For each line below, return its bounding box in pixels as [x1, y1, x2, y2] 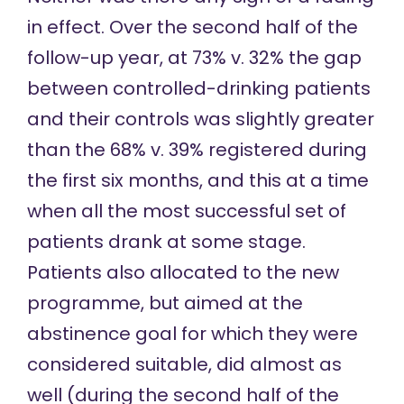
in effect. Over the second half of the [26, 14, 358, 41]
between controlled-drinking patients [26, 76, 371, 102]
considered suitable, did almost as [26, 352, 342, 378]
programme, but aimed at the [26, 290, 303, 317]
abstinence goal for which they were [26, 321, 358, 347]
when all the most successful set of [26, 198, 346, 225]
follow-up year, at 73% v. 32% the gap [26, 45, 362, 71]
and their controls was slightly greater [26, 106, 374, 133]
